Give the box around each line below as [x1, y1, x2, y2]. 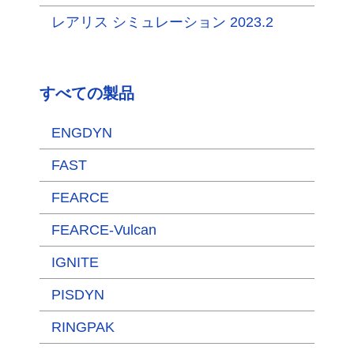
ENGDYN [51, 125, 112, 141]
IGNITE [51, 254, 99, 270]
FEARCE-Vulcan [51, 222, 156, 238]
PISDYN [51, 287, 104, 303]
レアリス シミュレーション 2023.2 [51, 14, 273, 30]
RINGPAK [51, 319, 115, 335]
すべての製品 [40, 85, 134, 102]
